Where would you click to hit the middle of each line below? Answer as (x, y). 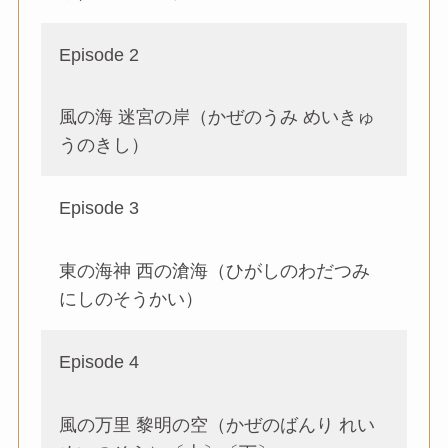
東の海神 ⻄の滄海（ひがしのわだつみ (215, 271)
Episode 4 (99, 361)
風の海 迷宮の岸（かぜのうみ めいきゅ (217, 117)
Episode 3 (99, 208)
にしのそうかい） (131, 299)
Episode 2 (99, 54)
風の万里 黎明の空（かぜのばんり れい (217, 424)
